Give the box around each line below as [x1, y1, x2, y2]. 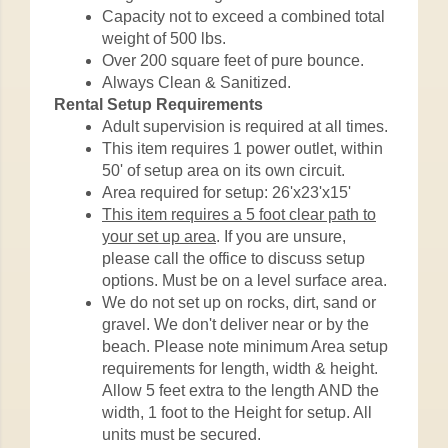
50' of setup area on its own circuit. [102, 161, 345, 179]
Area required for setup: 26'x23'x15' [102, 183, 351, 201]
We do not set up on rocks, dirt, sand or [102, 293, 376, 311]
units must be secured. [102, 425, 261, 443]
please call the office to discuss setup [102, 249, 365, 267]
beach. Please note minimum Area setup [102, 337, 388, 355]
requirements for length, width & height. [102, 359, 378, 377]
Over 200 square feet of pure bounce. [102, 51, 364, 69]
